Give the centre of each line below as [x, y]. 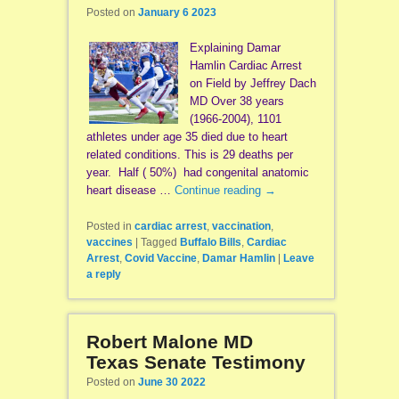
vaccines [109, 242]
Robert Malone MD [169, 341]
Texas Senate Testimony [195, 362]
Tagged [159, 242]
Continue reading [219, 190]
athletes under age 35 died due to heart [187, 136]
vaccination [241, 226]
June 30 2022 [171, 383]
